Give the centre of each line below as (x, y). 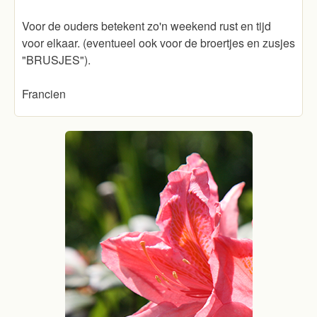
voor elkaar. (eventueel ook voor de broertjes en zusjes (158, 43)
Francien (44, 94)
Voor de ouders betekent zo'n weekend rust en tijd (146, 26)
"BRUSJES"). (56, 60)
